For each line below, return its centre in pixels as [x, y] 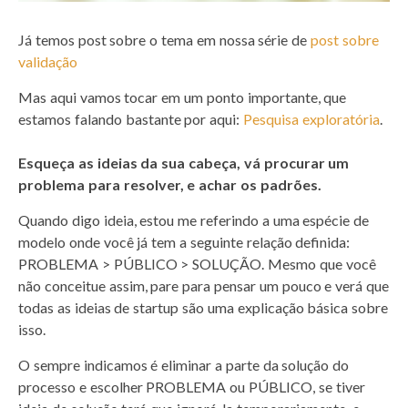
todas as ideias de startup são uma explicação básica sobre [204, 307]
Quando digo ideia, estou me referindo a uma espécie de [194, 219]
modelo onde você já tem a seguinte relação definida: [184, 241]
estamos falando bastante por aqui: [131, 118]
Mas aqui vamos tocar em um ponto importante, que [183, 97]
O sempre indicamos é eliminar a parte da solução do [184, 364]
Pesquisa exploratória [311, 118]
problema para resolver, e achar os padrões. [172, 184]
